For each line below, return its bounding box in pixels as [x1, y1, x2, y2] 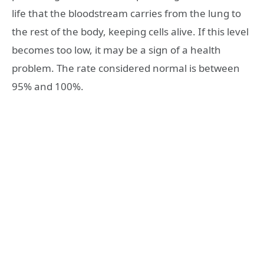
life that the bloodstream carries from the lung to [12, 6, 241, 21]
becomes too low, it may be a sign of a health [12, 43, 221, 57]
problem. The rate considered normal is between [12, 61, 240, 75]
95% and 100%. [12, 80, 84, 94]
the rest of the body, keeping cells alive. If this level [12, 25, 249, 39]
